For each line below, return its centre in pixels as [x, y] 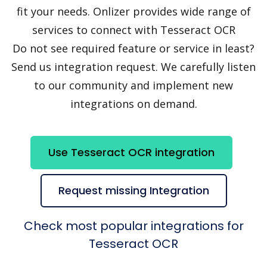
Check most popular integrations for [133, 226]
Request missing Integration [133, 191]
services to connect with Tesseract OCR [133, 30]
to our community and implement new [133, 86]
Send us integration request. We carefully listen [133, 67]
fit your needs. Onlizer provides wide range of [133, 12]
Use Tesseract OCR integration [131, 153]
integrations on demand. [133, 104]
